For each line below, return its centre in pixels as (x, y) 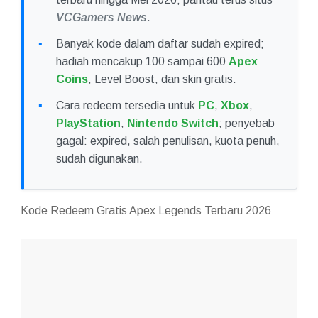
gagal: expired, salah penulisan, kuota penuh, (168, 141)
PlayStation (88, 124)
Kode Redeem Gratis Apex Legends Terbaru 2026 (146, 211)
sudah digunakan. (99, 159)
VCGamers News (102, 18)
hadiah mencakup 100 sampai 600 (142, 62)
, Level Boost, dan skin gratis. (162, 79)
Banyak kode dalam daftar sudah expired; (160, 44)
